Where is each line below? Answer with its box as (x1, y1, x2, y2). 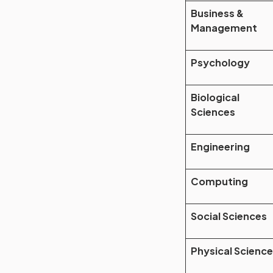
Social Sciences (191, 210, 267, 222)
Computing (191, 175, 248, 188)
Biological (191, 91, 239, 104)
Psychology (191, 56, 250, 69)
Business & (191, 7, 244, 19)
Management (191, 21, 257, 34)
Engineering (191, 140, 250, 153)
